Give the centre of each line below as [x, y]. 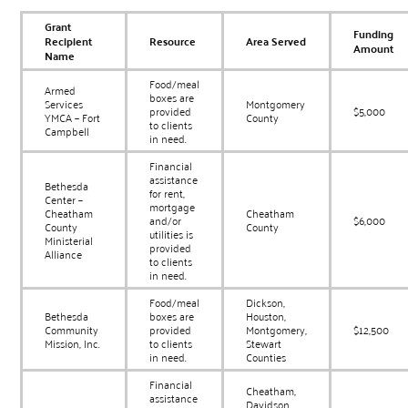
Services [64, 104]
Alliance [64, 254]
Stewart [264, 343]
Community [72, 330]
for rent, [168, 193]
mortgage [173, 207]
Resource [173, 41]
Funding [374, 34]
